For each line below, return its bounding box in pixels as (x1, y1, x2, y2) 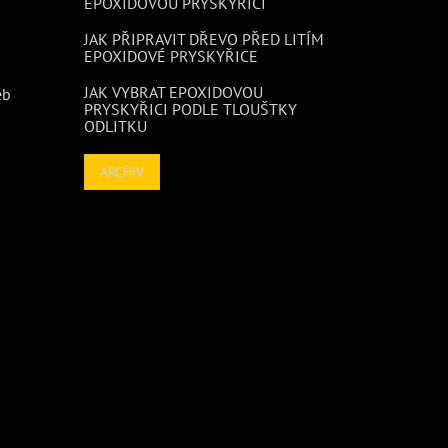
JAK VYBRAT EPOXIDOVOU (83, 82, 263, 103)
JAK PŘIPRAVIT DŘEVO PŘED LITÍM (83, 29, 324, 50)
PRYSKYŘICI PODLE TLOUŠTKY (83, 99, 297, 120)
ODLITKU (83, 116, 147, 137)
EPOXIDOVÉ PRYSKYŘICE (83, 46, 258, 67)
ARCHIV (99, 163, 144, 182)
